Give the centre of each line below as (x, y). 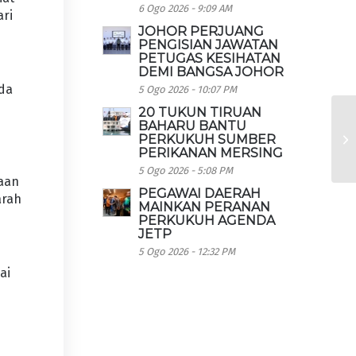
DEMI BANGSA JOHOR (211, 72)
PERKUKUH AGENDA (207, 221)
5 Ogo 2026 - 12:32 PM (187, 252)
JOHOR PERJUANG (201, 31)
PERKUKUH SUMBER (207, 139)
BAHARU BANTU (193, 126)
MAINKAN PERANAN (205, 207)
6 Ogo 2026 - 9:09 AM (186, 8)
